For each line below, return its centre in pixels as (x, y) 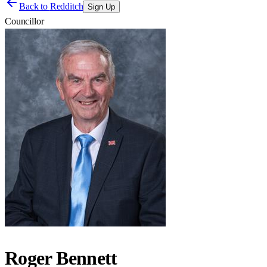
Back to (35, 6)
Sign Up (102, 7)
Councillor (24, 21)
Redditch (66, 6)
